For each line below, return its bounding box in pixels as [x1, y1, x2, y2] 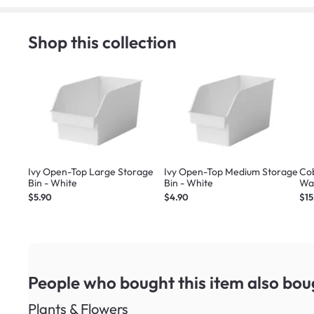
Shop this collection [28, 31, 177, 53]
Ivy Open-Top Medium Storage [163, 165, 299, 178]
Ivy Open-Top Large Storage [28, 165, 154, 178]
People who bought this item [28, 271, 247, 293]
